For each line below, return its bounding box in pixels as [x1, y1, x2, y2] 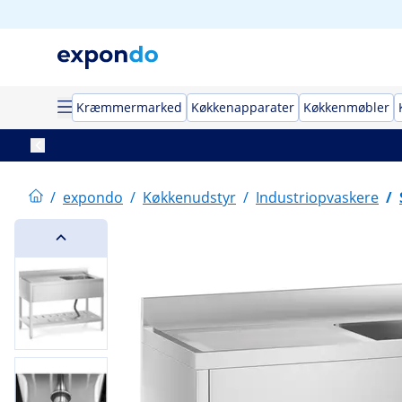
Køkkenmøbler [303, 99, 389, 116]
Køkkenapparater [191, 99, 294, 116]
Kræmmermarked [76, 99, 182, 116]
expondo [63, 188, 123, 207]
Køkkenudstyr [143, 188, 236, 207]
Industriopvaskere [256, 188, 379, 207]
